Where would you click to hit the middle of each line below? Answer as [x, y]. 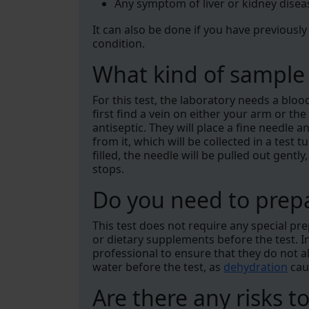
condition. [119, 43]
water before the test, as [158, 267]
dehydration [256, 267]
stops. [108, 169]
